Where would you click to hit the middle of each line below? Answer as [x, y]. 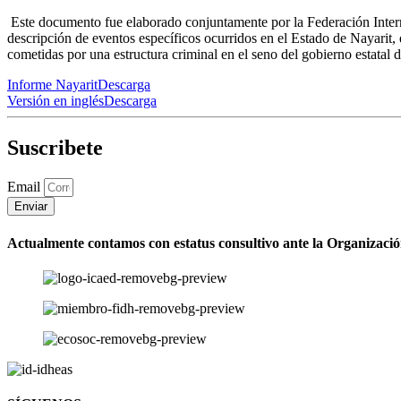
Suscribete [55, 148]
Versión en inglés [55, 101]
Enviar [31, 207]
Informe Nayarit [52, 85]
